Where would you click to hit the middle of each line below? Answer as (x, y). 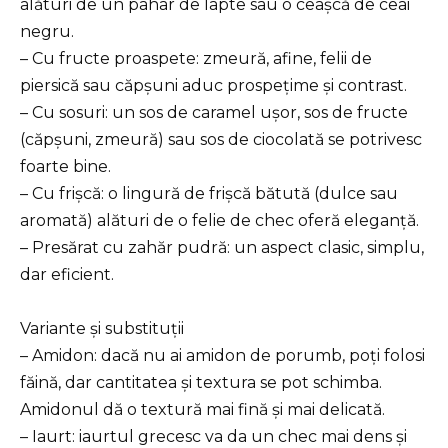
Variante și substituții (102, 329)
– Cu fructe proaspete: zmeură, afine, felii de (196, 59)
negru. (47, 32)
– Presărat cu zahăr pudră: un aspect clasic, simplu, (222, 248)
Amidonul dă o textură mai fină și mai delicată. (202, 410)
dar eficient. (67, 275)
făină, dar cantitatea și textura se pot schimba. (201, 383)
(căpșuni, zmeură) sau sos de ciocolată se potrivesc (221, 140)
